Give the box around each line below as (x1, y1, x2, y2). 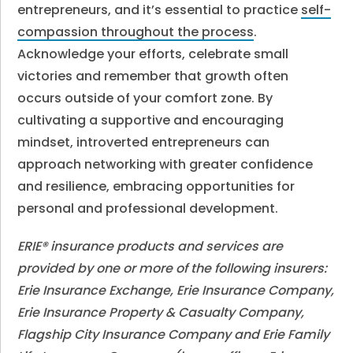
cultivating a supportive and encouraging (17, 111, 284, 129)
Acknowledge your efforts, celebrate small (17, 45, 289, 63)
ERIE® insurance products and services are (17, 237, 284, 255)
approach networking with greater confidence (17, 155, 314, 173)
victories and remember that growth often (17, 67, 289, 85)
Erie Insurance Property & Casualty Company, (17, 303, 305, 321)
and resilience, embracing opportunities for (17, 177, 295, 195)
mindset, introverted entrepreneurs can (17, 133, 270, 151)
